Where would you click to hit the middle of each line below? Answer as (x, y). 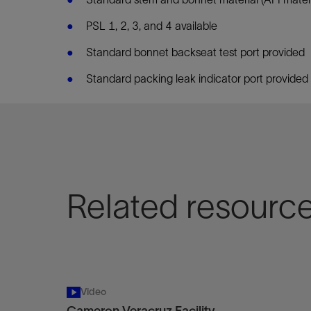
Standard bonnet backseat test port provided (195, 52)
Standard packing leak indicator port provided (197, 78)
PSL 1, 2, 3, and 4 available (152, 25)
